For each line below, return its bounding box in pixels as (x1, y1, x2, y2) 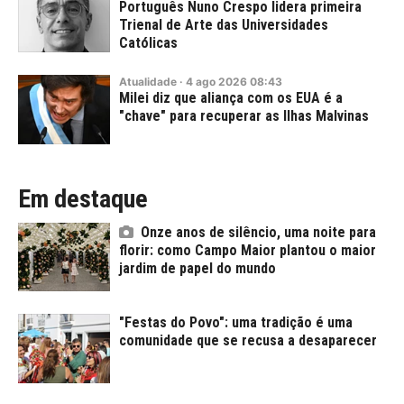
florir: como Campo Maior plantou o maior (119, 241, 376, 259)
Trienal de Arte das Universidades (119, 15, 328, 33)
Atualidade (119, 75, 177, 89)
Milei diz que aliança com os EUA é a (119, 89, 343, 107)
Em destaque (18, 183, 148, 214)
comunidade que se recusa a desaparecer (119, 332, 377, 350)
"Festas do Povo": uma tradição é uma (119, 314, 353, 332)
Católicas (119, 33, 178, 51)
